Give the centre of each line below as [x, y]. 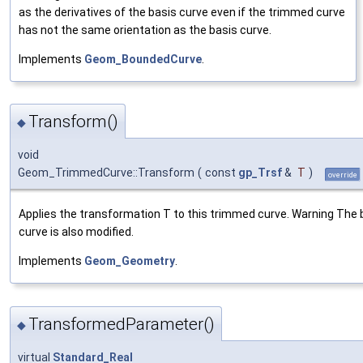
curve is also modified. [76, 232]
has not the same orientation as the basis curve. [145, 30]
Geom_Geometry [130, 261]
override [343, 175]
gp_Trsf [260, 173]
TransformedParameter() [122, 324]
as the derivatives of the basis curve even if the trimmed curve [182, 13]
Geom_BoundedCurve [143, 60]
